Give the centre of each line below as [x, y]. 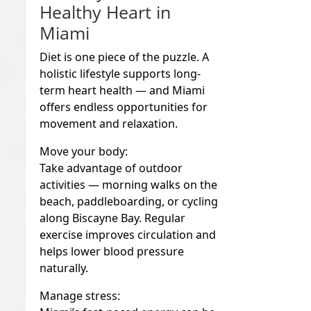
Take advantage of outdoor [111, 168]
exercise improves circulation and [128, 234]
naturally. [64, 268]
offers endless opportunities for [124, 107]
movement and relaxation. [109, 123]
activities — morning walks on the [129, 184]
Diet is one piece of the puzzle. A [125, 57]
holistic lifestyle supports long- [120, 73]
